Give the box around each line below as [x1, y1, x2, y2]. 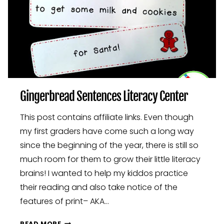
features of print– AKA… [20, 195, 109, 207]
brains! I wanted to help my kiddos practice [20, 167, 188, 179]
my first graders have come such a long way [20, 125, 194, 137]
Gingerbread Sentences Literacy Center [20, 88, 188, 104]
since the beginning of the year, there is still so [20, 139, 198, 151]
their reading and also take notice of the [20, 181, 177, 193]
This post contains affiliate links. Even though [20, 111, 193, 123]
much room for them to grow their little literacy [20, 153, 200, 165]
